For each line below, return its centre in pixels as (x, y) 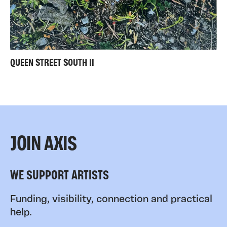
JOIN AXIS (44, 145)
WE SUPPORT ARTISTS (60, 176)
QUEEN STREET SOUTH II (52, 63)
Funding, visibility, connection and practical (111, 199)
